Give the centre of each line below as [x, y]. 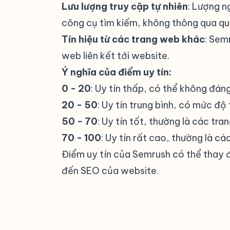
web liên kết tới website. [116, 56]
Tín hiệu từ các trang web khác [133, 39]
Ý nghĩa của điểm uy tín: [117, 72]
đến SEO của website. [110, 171]
